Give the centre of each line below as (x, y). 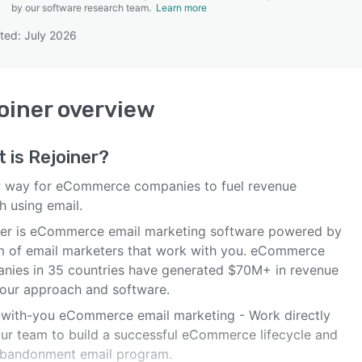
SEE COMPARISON (177, 80)
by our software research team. (84, 8)
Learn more (181, 8)
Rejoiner (63, 157)
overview (104, 109)
